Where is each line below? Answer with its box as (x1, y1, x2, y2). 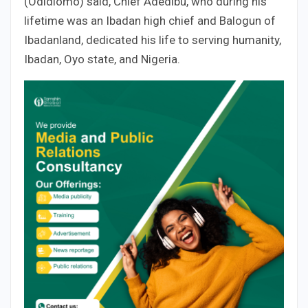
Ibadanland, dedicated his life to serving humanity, (24, 32, 281, 47)
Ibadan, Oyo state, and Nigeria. (24, 52, 180, 66)
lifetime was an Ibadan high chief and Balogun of (24, 13, 276, 27)
